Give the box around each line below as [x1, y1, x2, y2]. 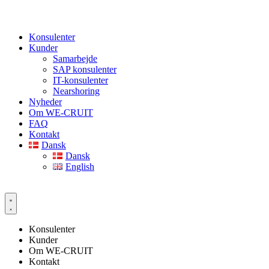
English [65, 162, 94, 172]
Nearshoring [53, 86, 100, 97]
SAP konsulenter [53, 64, 116, 75]
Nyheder [29, 97, 62, 107]
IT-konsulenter [53, 75, 108, 86]
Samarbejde [53, 53, 97, 64]
